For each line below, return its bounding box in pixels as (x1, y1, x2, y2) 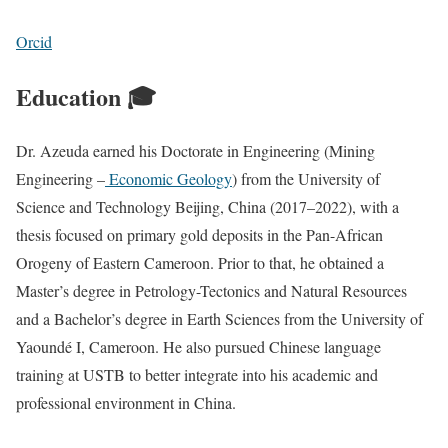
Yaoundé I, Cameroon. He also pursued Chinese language (16, 336, 381, 358)
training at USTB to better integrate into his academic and (16, 364, 378, 386)
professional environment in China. (16, 392, 236, 414)
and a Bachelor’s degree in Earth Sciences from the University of (16, 308, 423, 330)
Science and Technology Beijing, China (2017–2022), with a (16, 196, 399, 218)
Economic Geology (105, 168, 232, 190)
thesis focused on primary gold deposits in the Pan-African (16, 224, 383, 246)
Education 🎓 (16, 78, 156, 114)
